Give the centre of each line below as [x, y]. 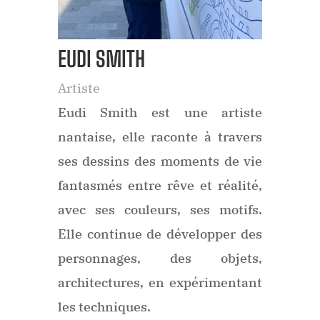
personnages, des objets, [160, 259]
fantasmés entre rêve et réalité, [160, 186]
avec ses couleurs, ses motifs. [160, 210]
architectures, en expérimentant [160, 283]
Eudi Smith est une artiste [160, 113]
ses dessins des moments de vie [160, 161]
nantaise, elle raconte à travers [160, 137]
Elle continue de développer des [160, 234]
